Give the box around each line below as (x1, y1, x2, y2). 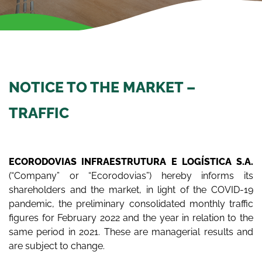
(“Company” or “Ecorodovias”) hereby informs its (9, 170, 253, 181)
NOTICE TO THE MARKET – (9, 78, 195, 96)
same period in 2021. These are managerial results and (9, 226, 253, 237)
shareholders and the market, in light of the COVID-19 (9, 184, 253, 195)
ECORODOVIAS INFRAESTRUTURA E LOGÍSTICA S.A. (9, 156, 253, 167)
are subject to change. (9, 240, 105, 251)
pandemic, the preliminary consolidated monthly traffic (9, 198, 253, 209)
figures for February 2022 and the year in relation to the (9, 212, 253, 223)
